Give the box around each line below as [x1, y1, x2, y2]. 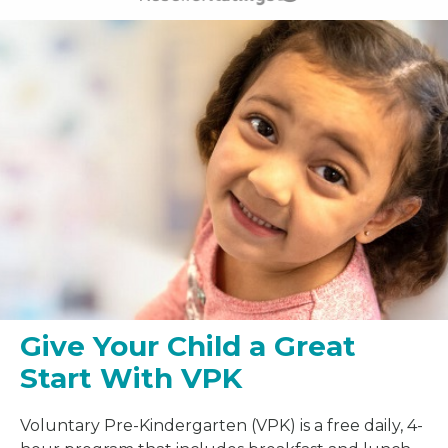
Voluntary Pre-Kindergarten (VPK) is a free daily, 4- [20, 415, 423, 435]
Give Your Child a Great [20, 328, 356, 363]
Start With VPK [20, 360, 242, 395]
